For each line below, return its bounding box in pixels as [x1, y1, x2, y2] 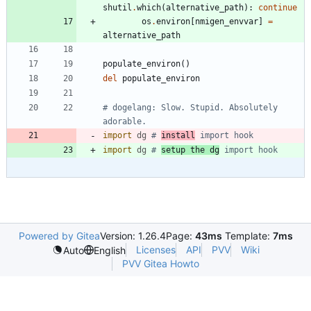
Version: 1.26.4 [99, 230, 166, 242]
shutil [103, 3, 132, 13]
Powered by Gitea [18, 230, 100, 242]
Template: [221, 230, 273, 242]
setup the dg [161, 145, 219, 155]
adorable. [103, 117, 146, 127]
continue [258, 3, 297, 13]
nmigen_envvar [195, 17, 258, 27]
